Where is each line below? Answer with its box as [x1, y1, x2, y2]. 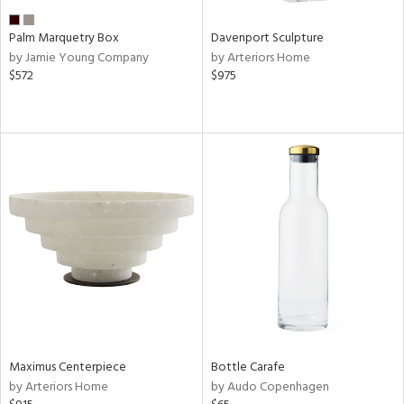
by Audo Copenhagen [210, 376, 329, 398]
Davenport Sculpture [210, 28, 324, 49]
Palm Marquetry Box [9, 28, 119, 49]
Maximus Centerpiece [9, 356, 126, 378]
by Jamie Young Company [9, 48, 149, 69]
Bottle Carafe [210, 356, 285, 378]
